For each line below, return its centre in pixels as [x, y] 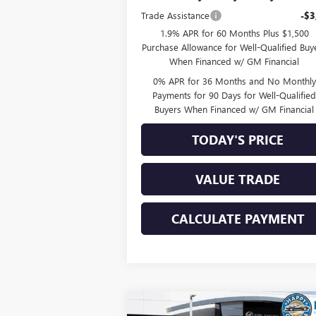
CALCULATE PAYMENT [238, 218]
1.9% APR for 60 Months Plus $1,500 [234, 32]
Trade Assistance [176, 15]
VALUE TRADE [238, 179]
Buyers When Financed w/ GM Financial [235, 109]
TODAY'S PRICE [238, 139]
